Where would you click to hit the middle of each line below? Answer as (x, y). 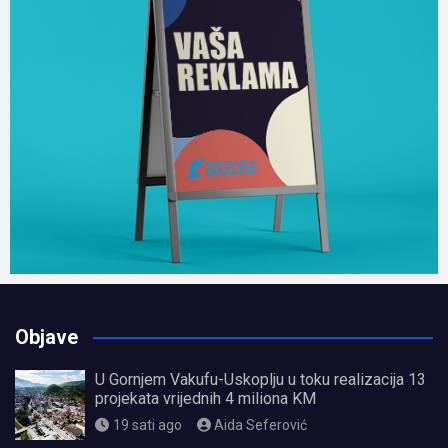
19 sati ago (147, 424)
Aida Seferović (260, 424)
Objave (46, 336)
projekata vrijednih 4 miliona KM (205, 398)
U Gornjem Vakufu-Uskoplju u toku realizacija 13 (260, 379)
